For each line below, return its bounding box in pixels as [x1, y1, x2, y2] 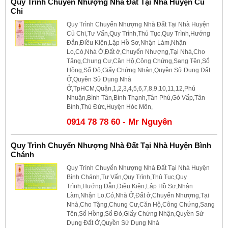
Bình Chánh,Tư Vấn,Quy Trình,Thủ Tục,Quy [67, 173, 187, 181]
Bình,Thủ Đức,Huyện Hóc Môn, [67, 103, 153, 110]
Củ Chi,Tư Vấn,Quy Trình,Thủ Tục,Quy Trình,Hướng [67, 30, 210, 37]
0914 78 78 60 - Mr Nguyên [67, 117, 172, 127]
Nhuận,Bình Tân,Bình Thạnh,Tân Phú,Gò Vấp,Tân [67, 94, 205, 101]
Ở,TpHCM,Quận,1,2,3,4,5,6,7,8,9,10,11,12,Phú [67, 84, 195, 92]
